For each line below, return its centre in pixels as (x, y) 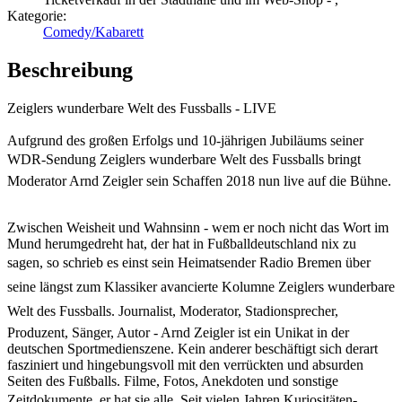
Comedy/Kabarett (93, 32)
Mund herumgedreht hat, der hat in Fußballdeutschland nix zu (182, 243)
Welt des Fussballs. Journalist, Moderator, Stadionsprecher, (173, 310)
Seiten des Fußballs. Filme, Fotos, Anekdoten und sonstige (173, 380)
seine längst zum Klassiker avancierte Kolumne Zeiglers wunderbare (201, 286)
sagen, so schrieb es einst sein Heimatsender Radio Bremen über (189, 262)
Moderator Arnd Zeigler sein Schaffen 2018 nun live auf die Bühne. (199, 180)
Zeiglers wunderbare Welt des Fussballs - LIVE (142, 108)
